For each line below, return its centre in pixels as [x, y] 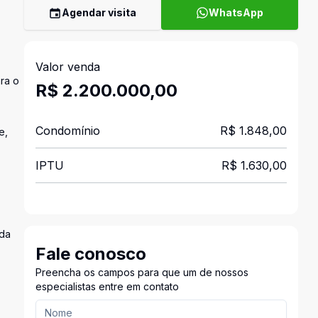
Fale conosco [91, 254]
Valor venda [67, 67]
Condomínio [67, 131]
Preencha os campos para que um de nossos [142, 272]
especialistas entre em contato [107, 286]
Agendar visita [99, 12]
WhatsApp [236, 12]
